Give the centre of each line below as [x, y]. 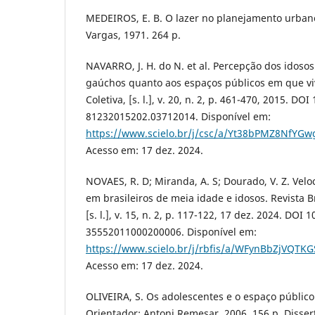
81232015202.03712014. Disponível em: [178, 116]
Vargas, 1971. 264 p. [133, 34]
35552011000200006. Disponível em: [171, 231]
